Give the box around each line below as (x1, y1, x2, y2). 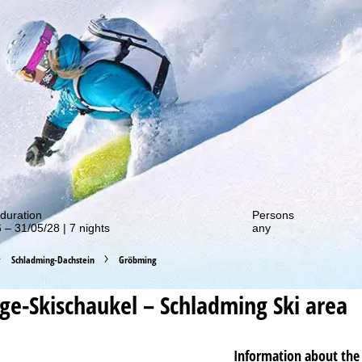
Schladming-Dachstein (11, 252, 95, 267)
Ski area (267, 288, 347, 322)
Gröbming (118, 252, 156, 267)
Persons (252, 208, 295, 221)
